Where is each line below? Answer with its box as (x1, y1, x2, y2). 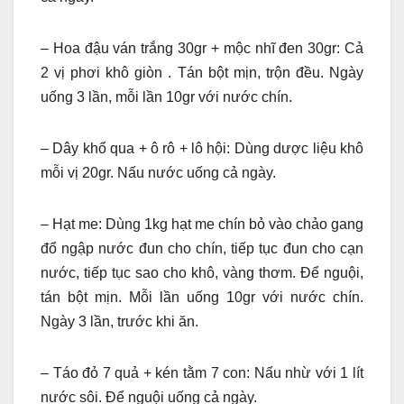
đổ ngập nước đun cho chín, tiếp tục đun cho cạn (41, 241, 363, 257)
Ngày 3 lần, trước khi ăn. (41, 314, 198, 330)
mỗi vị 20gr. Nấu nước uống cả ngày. (41, 165, 276, 181)
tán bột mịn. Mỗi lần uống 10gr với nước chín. (41, 289, 363, 306)
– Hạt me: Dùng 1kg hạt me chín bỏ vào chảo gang (41, 216, 363, 233)
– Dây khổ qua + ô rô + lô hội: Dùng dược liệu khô (41, 141, 363, 157)
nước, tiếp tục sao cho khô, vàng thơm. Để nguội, (41, 265, 363, 281)
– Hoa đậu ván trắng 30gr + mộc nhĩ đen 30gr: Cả (41, 41, 363, 57)
